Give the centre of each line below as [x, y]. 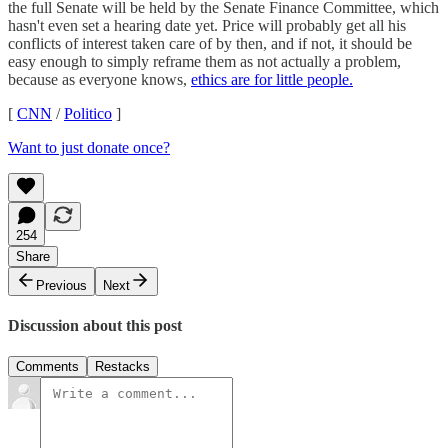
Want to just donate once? [89, 147]
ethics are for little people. [272, 79]
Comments [47, 367]
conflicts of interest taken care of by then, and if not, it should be [210, 43]
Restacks [122, 367]
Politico [88, 113]
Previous [61, 285]
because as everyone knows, [99, 79]
